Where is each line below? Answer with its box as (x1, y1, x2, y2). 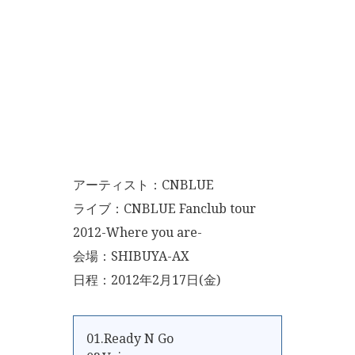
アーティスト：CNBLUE (73, 176, 214, 193)
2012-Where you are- (73, 223, 202, 241)
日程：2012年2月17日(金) (73, 271, 220, 288)
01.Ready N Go (86, 330, 174, 347)
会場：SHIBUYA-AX (73, 247, 189, 265)
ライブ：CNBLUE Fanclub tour (73, 200, 256, 217)
